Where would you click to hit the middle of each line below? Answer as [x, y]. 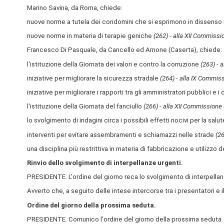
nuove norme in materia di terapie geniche [90, 36]
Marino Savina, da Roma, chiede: [74, 7]
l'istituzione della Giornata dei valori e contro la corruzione [113, 64]
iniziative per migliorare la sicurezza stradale [93, 78]
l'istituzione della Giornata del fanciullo [85, 106]
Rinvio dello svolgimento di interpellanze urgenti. [105, 162]
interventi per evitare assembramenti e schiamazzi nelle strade [121, 134]
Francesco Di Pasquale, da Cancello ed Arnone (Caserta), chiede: [124, 50]
